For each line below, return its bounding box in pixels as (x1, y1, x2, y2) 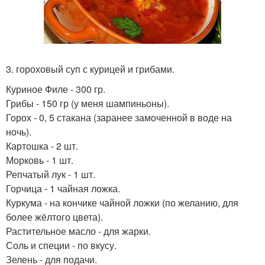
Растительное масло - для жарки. (6, 224, 151, 238)
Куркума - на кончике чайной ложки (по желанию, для (6, 195, 238, 209)
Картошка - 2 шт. (6, 138, 78, 153)
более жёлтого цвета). (6, 209, 103, 224)
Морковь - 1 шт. (6, 153, 73, 167)
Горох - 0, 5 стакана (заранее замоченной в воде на (6, 110, 232, 124)
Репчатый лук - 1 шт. (6, 167, 95, 181)
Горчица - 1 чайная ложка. (6, 181, 120, 195)
